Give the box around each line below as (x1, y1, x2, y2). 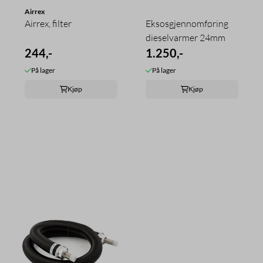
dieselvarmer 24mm (146, 31, 225, 43)
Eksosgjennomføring (146, 17, 228, 29)
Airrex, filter (25, 17, 72, 29)
